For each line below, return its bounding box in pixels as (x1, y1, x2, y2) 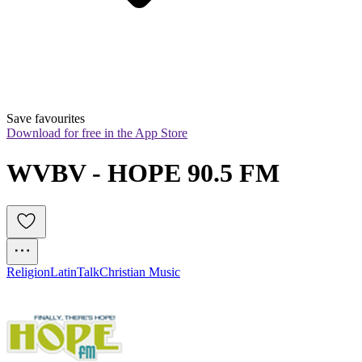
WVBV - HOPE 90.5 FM (6, 158, 280, 187)
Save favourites (6, 112, 85, 126)
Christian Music (99, 265, 180, 280)
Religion (6, 265, 50, 280)
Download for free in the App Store (6, 126, 187, 141)
